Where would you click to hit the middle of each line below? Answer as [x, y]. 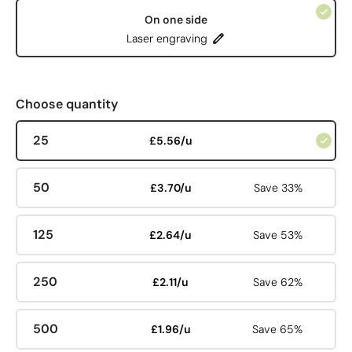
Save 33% [279, 188]
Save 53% [278, 235]
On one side [176, 19]
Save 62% [278, 282]
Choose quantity [67, 104]
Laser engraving [167, 38]
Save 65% [278, 329]
